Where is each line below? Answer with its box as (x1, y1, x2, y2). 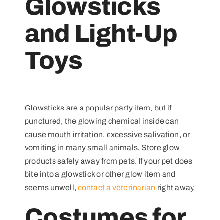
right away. (155, 183, 195, 192)
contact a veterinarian (78, 183, 156, 192)
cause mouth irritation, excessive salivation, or (24, 130, 190, 138)
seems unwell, (24, 183, 78, 192)
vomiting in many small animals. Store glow (24, 143, 180, 152)
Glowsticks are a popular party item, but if (24, 103, 172, 112)
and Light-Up (24, 20, 178, 47)
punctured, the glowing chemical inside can (24, 116, 179, 125)
